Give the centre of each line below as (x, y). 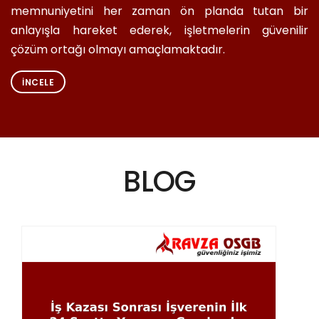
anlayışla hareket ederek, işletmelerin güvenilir (159, 31)
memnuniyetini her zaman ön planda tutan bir (159, 11)
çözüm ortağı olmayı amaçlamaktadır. (118, 50)
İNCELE (38, 83)
